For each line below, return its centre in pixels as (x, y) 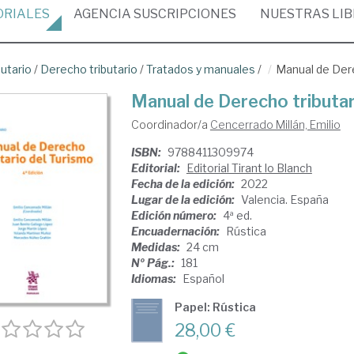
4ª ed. (237, 215)
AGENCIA (102, 14)
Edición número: (175, 215)
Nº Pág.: (154, 263)
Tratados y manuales (201, 69)
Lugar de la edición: (184, 200)
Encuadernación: (176, 231)
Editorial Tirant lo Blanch (249, 168)
